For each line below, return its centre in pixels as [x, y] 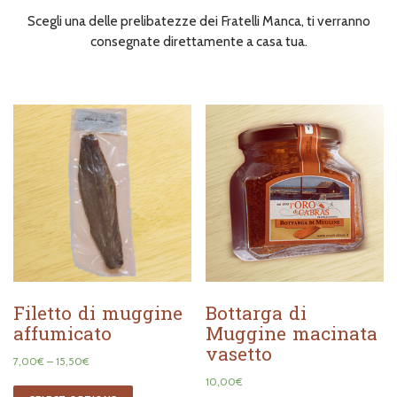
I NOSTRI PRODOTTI [198, 27]
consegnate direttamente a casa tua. [198, 103]
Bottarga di [257, 375]
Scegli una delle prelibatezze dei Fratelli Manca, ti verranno [198, 82]
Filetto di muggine [98, 375]
